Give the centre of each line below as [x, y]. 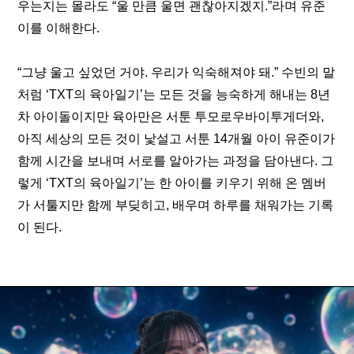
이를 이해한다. [59, 28]
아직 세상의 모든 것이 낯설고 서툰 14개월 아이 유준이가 [177, 139]
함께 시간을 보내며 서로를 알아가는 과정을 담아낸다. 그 [176, 161]
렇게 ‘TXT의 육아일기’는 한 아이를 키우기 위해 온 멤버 [172, 183]
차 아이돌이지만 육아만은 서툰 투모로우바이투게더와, [171, 117]
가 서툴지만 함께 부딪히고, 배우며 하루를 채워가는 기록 [176, 205]
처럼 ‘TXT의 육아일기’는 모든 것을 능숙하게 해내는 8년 [174, 94]
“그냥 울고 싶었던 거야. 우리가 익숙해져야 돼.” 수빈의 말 [177, 72]
